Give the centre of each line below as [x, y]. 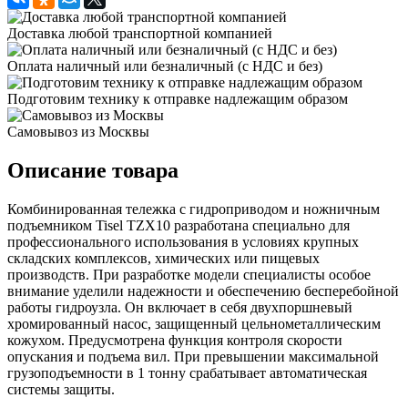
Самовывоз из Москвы [78, 131]
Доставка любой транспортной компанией [140, 33]
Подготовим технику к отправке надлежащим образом [178, 98]
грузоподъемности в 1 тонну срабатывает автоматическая [187, 372]
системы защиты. [61, 389]
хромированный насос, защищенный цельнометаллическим [194, 323]
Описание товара [93, 170]
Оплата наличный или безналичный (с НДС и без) [165, 66]
